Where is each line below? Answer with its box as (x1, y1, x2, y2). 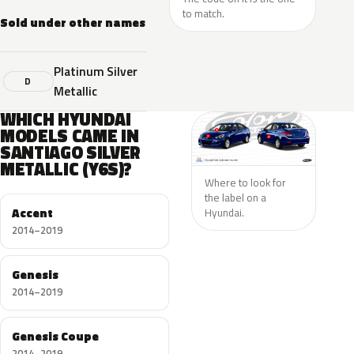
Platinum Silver (54, 62, 137, 81)
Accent (12, 204, 53, 222)
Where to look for (204, 174, 286, 190)
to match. (183, 6, 224, 21)
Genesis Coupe (12, 327, 99, 345)
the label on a (204, 189, 266, 205)
